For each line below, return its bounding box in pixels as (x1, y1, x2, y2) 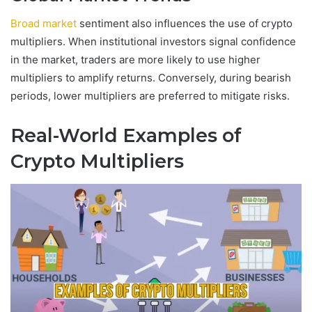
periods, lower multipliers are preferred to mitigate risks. (10, 89, 290, 103)
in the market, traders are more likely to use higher (10, 53, 260, 67)
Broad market (10, 17, 77, 31)
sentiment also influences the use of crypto (77, 17, 292, 31)
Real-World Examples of (10, 124, 242, 148)
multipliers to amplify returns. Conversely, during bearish (10, 71, 291, 85)
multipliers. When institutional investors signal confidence (10, 35, 296, 49)
